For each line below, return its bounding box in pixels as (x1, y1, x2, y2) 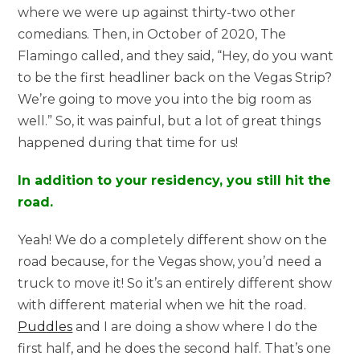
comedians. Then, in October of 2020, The (18, 26, 287, 42)
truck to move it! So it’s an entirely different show (18, 275, 333, 291)
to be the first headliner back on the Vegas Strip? (18, 69, 333, 85)
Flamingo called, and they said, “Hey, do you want (18, 47, 334, 63)
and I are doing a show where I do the (72, 318, 318, 334)
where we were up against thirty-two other (18, 4, 297, 20)
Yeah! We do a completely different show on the (18, 231, 328, 247)
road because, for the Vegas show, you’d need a (18, 253, 322, 269)
